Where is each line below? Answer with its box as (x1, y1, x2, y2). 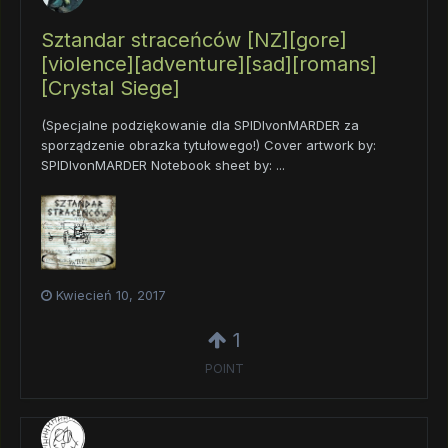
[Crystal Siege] (41, 75, 180, 100)
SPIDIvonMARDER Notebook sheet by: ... (41, 156, 285, 173)
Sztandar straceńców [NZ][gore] (41, 27, 347, 52)
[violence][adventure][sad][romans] (41, 51, 377, 76)
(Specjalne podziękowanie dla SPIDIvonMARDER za (41, 116, 359, 133)
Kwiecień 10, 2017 (56, 286, 166, 303)
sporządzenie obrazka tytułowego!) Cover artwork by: (41, 136, 376, 153)
